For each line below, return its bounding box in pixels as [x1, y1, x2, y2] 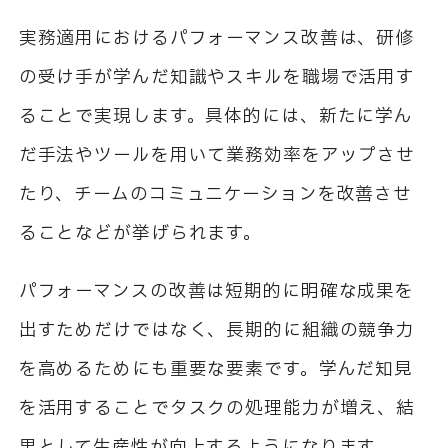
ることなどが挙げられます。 [18, 220, 263, 248]
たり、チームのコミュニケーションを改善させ [18, 181, 413, 209]
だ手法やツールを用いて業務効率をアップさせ [18, 142, 416, 170]
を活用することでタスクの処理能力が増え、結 [18, 395, 416, 423]
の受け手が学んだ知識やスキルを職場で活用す [18, 64, 416, 92]
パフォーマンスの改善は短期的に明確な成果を [18, 278, 415, 306]
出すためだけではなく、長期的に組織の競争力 [18, 317, 416, 345]
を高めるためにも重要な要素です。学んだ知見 [18, 356, 414, 384]
